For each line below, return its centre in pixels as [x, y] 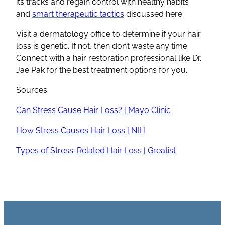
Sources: [32, 90]
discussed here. [154, 14]
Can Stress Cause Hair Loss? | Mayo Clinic [93, 110]
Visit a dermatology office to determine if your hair [108, 34]
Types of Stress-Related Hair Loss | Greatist [96, 150]
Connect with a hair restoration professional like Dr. [109, 58]
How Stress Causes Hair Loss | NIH [81, 130]
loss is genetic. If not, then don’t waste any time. [102, 46]
